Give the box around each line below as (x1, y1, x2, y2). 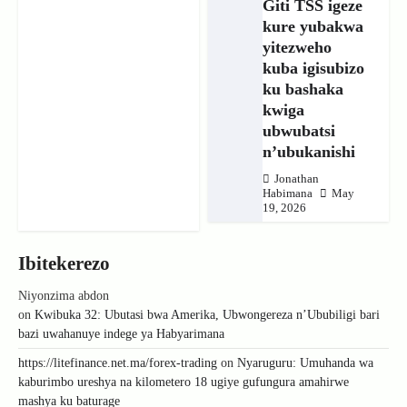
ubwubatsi (262, 121, 335, 140)
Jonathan (273, 172, 319, 185)
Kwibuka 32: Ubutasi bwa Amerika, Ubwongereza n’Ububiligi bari (35, 307, 380, 322)
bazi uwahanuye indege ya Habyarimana (18, 326, 224, 341)
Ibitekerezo (18, 252, 110, 273)
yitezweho (262, 37, 332, 56)
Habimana (262, 186, 313, 200)
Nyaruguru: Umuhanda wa (237, 355, 373, 370)
